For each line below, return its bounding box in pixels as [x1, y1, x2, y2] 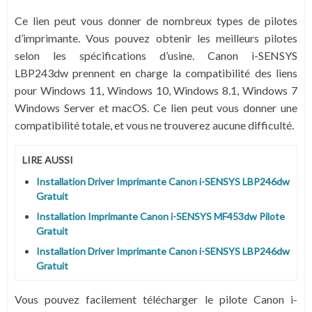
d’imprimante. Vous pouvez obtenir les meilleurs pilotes [15, 31, 297, 45]
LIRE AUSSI [22, 154, 73, 166]
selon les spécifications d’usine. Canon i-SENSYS [15, 49, 297, 62]
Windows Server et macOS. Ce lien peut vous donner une [15, 101, 297, 114]
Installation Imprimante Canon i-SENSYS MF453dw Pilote [36, 210, 285, 222]
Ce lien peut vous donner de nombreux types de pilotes [15, 14, 297, 27]
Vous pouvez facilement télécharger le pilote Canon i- [15, 292, 297, 306]
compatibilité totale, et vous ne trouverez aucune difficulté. [15, 118, 294, 132]
